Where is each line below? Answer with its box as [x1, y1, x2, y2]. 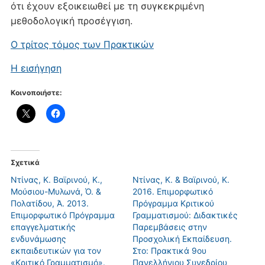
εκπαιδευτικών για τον [10, 245, 101, 256]
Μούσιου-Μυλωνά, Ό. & [10, 186, 101, 196]
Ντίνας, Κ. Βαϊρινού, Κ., [10, 174, 102, 185]
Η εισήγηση [10, 62, 62, 74]
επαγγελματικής [10, 221, 76, 232]
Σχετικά [10, 157, 40, 167]
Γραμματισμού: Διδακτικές [132, 209, 238, 220]
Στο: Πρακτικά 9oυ [132, 245, 206, 256]
